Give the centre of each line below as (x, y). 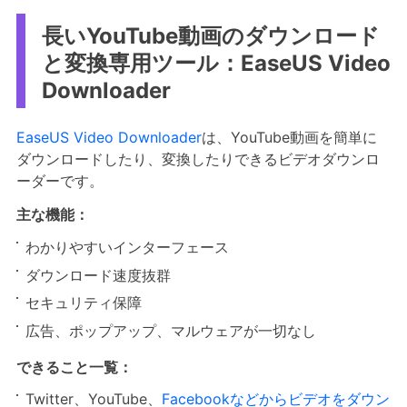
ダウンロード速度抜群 (98, 275)
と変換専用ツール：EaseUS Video (216, 64)
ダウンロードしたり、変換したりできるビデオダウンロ (198, 159)
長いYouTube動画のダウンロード (210, 36)
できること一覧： (74, 367)
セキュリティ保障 (83, 303)
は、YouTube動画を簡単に (289, 138)
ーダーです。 (60, 181)
